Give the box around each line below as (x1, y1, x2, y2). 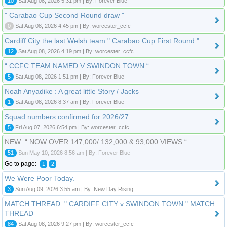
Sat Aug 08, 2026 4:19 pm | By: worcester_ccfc (17, 48, 134, 54)
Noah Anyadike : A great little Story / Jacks (5, 87, 139, 95)
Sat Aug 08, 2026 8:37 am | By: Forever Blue (14, 98, 124, 105)
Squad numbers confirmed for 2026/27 (5, 112, 129, 121)
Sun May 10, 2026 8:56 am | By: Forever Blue (17, 149, 130, 156)
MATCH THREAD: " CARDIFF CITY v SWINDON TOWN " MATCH (5, 199, 215, 208)
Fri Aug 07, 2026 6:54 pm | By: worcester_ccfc (14, 124, 129, 130)
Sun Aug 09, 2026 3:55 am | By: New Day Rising (14, 185, 133, 192)
